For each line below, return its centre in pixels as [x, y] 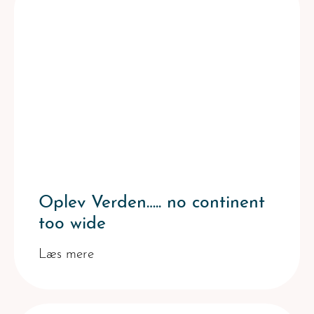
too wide [72, 224]
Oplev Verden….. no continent [152, 203]
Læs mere [66, 255]
